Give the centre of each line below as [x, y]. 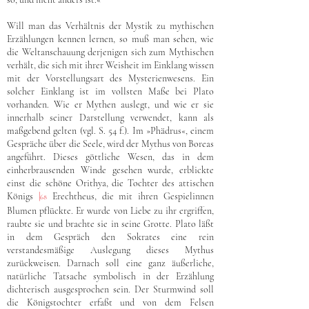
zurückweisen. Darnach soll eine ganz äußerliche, [110, 263]
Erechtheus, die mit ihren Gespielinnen [130, 196]
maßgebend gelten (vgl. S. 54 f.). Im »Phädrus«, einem [110, 131]
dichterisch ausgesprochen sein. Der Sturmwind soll [110, 289]
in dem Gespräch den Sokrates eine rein [110, 237]
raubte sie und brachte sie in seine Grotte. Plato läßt [110, 224]
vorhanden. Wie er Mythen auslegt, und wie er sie [110, 104]
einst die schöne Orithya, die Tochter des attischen [110, 183]
